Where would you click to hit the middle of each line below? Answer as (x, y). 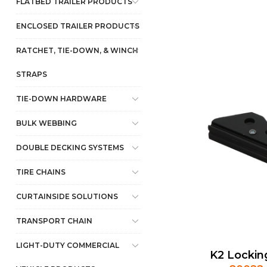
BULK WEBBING (46, 123)
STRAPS (32, 74)
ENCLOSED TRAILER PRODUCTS (78, 26)
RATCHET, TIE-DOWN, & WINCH (77, 50)
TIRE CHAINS (41, 172)
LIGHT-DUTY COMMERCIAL (68, 245)
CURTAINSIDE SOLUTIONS (67, 196)
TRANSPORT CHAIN (54, 221)
